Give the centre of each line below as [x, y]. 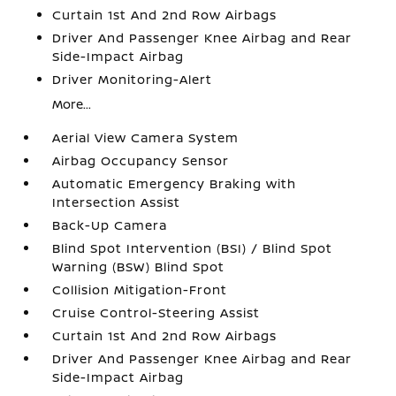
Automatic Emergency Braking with [175, 184]
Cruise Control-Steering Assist [156, 313]
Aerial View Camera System [146, 138]
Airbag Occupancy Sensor [141, 161]
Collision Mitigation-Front [140, 290]
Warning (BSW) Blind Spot [139, 267]
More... [72, 104]
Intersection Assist [117, 202]
